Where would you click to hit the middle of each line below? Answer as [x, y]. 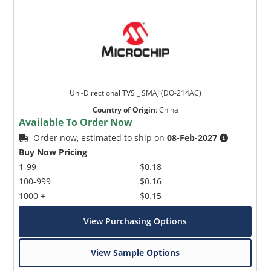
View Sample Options [135, 253]
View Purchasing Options [135, 221]
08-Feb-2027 [192, 138]
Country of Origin [124, 110]
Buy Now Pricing [53, 152]
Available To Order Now [76, 122]
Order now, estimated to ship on [100, 138]
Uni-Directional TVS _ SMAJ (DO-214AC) [135, 93]
